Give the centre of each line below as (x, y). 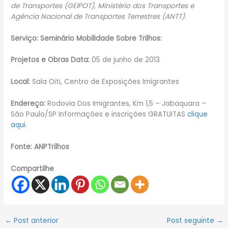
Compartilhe (33, 168)
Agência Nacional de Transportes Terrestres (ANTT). (99, 16)
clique (198, 115)
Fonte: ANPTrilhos (40, 147)
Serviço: (25, 38)
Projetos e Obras (40, 60)
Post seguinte (191, 220)
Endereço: (28, 104)
